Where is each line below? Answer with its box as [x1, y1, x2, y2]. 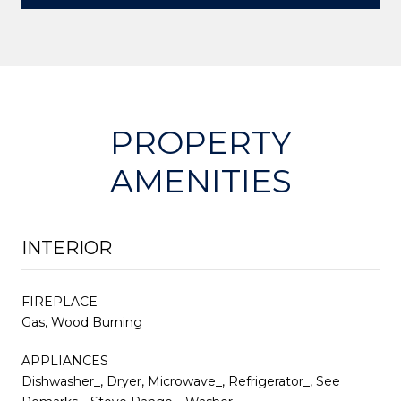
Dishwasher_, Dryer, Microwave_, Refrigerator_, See [21, 372, 340, 389]
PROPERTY [109, 122, 292, 162]
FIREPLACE [21, 293, 98, 310]
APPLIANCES [21, 352, 108, 369]
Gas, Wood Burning [21, 313, 142, 330]
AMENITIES [109, 160, 292, 200]
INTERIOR [21, 236, 112, 259]
